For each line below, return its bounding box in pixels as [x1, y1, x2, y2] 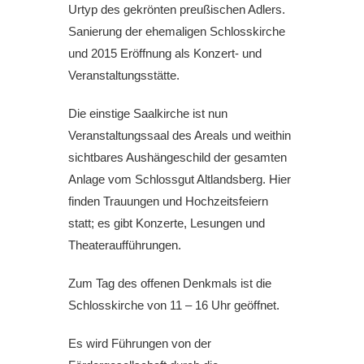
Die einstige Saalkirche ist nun [68, 106, 227, 121]
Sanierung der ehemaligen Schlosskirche [68, 24, 285, 39]
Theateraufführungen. [68, 238, 181, 253]
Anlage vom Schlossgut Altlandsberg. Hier [68, 172, 291, 187]
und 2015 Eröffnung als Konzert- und [68, 46, 262, 61]
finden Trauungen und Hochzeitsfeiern [68, 194, 268, 209]
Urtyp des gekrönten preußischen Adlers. [68, 2, 285, 17]
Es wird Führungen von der [68, 336, 211, 351]
